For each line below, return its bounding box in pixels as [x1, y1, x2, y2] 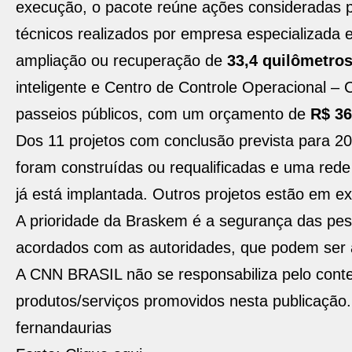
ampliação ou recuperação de [16, 52, 227, 69]
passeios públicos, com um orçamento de [16, 105, 310, 123]
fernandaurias [16, 319, 112, 336]
